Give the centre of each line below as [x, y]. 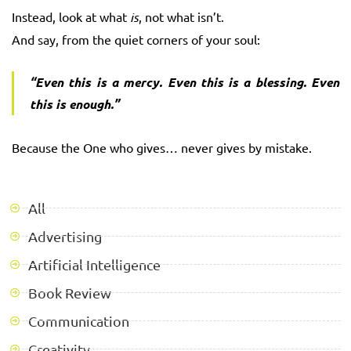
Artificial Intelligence [94, 264]
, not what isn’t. [181, 16]
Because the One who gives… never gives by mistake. [162, 147]
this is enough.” [74, 103]
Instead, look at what [71, 16]
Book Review [70, 292]
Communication [79, 320]
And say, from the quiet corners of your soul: [136, 39]
